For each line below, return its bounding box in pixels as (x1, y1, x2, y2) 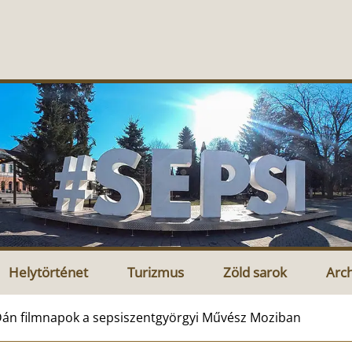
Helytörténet (9, 262, 88, 281)
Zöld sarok (223, 262, 287, 281)
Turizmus (127, 262, 184, 281)
